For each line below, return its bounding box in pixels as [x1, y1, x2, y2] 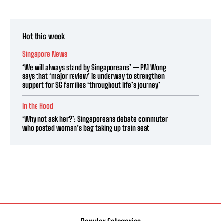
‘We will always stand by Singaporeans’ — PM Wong [22, 63, 166, 72]
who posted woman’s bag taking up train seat [22, 123, 149, 133]
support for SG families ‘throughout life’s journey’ [22, 80, 160, 90]
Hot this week [22, 31, 65, 42]
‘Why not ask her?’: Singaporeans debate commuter [22, 114, 168, 124]
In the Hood [22, 101, 53, 110]
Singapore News [22, 49, 67, 59]
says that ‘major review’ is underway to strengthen [22, 72, 165, 81]
